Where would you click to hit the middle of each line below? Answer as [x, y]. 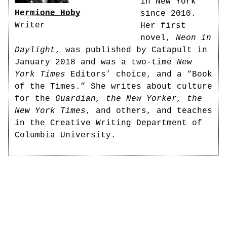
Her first [163, 26]
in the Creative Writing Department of [108, 123]
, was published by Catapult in [131, 50]
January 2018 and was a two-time [96, 62]
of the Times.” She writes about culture [113, 87]
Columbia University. [65, 135]
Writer [30, 25]
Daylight [35, 50]
